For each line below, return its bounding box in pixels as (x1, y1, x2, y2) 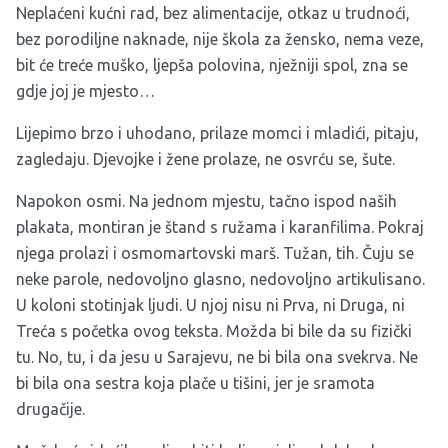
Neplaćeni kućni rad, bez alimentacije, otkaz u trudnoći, (16, 4, 410, 23)
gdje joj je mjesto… (16, 82, 155, 101)
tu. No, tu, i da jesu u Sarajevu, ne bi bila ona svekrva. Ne (16, 348, 418, 367)
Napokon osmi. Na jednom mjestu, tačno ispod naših (16, 192, 397, 211)
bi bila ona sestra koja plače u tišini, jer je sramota (16, 374, 375, 393)
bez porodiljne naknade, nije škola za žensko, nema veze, (16, 30, 424, 49)
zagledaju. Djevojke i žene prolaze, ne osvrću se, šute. (16, 150, 395, 169)
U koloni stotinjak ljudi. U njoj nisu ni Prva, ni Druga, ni (16, 296, 405, 315)
